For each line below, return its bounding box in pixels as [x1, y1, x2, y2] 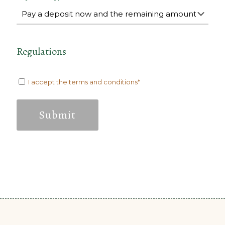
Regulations [17, 45, 66, 59]
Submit [39, 107, 76, 123]
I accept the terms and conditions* [28, 78, 140, 86]
